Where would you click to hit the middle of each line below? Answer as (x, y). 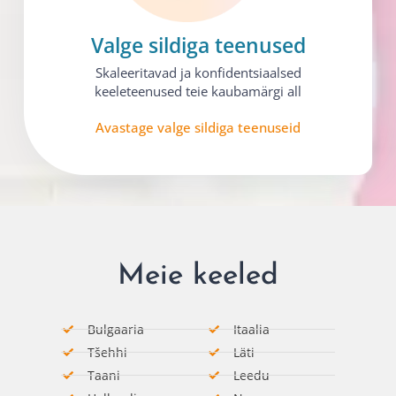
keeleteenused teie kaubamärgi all (198, 91)
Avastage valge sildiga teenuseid (198, 128)
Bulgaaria (116, 330)
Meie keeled (198, 277)
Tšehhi (107, 353)
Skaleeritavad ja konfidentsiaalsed (198, 73)
